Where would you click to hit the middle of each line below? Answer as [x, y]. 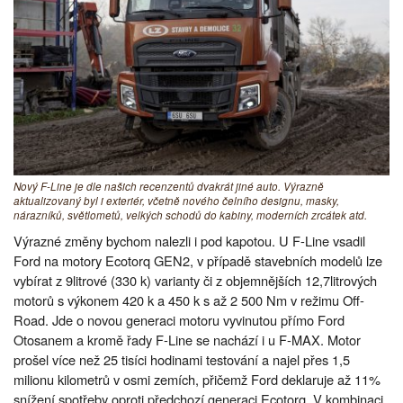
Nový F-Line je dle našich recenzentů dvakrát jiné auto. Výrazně [169, 186]
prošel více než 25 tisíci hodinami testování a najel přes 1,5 [182, 359]
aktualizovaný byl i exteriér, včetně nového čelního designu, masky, [176, 200]
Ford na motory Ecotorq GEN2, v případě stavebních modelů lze [198, 260]
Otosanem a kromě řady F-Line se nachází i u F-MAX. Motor [187, 339]
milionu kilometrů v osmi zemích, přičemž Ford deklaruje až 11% [197, 379]
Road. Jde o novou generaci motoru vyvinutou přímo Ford [179, 319]
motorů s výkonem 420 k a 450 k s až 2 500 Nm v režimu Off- [189, 300]
